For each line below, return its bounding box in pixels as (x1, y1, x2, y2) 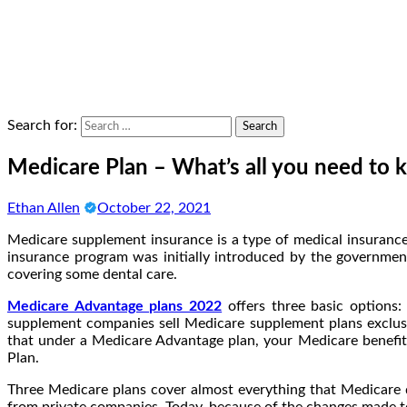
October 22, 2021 (97, 200, 211, 215)
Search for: (7, 118, 77, 133)
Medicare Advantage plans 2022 (7, 298, 223, 313)
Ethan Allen (7, 200, 80, 215)
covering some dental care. (7, 266, 177, 282)
